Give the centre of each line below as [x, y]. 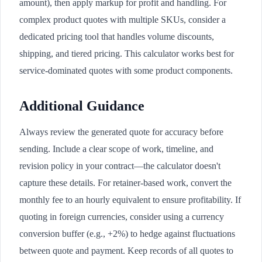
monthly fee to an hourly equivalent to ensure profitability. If [130, 199]
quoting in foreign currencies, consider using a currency [122, 216]
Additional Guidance [82, 106]
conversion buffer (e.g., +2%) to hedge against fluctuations [127, 233]
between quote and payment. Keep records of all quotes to [126, 250]
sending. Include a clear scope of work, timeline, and [116, 149]
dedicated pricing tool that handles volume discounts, [117, 36]
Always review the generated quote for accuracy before [121, 132]
